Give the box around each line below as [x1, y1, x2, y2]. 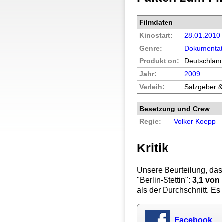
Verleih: [139, 83, 165, 91]
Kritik [137, 141, 169, 155]
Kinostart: [139, 32, 173, 40]
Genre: [139, 45, 163, 53]
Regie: [139, 118, 162, 126]
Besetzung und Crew [139, 105, 210, 113]
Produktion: [139, 57, 180, 65]
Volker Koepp [174, 118, 216, 126]
